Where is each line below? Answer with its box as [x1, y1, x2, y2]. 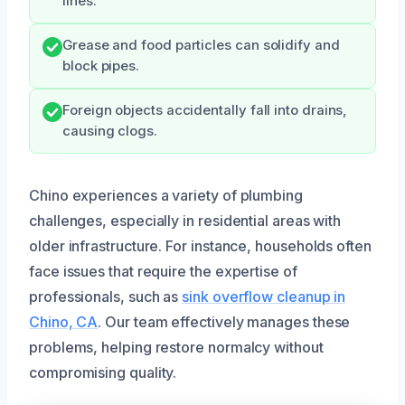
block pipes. [62, 58, 140, 75]
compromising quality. [29, 363, 177, 382]
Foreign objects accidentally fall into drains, [62, 102, 348, 119]
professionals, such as [29, 287, 183, 306]
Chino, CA [29, 313, 99, 332]
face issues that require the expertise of [29, 262, 297, 281]
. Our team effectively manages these [98, 313, 351, 332]
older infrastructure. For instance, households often [29, 237, 372, 256]
